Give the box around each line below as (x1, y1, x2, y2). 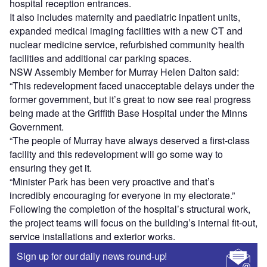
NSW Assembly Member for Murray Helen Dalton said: (10, 65, 239, 79)
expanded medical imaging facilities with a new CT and (10, 24, 243, 38)
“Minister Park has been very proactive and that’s (10, 175, 215, 189)
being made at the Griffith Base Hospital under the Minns (10, 106, 247, 120)
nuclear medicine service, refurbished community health (10, 38, 244, 52)
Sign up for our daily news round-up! (17, 249, 167, 263)
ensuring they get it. (10, 161, 92, 175)
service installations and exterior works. (10, 229, 175, 244)
